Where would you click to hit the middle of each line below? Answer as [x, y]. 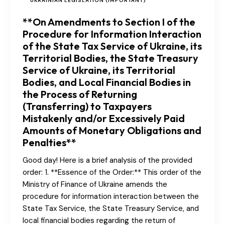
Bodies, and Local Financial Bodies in [107, 82]
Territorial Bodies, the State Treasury [110, 58]
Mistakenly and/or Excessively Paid [104, 119]
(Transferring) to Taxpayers [87, 106]
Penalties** [49, 143]
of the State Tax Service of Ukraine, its [112, 46]
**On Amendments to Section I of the [109, 22]
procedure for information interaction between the [111, 197]
